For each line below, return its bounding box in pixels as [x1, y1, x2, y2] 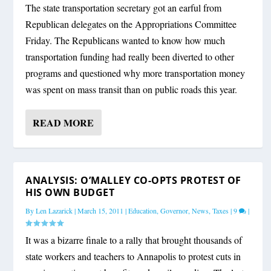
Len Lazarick [36, 206, 73, 216]
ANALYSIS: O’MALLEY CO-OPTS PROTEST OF [25, 174, 241, 188]
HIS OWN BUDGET [25, 186, 115, 200]
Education [128, 206, 157, 216]
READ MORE [33, 116, 94, 130]
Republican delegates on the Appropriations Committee [25, 18, 237, 31]
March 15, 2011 [77, 206, 124, 216]
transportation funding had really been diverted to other [25, 50, 235, 64]
